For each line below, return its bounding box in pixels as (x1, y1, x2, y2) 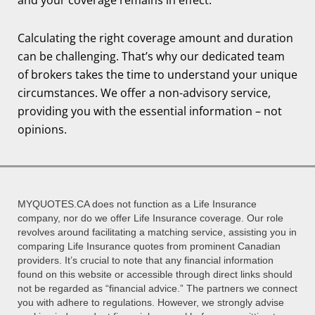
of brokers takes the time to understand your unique (18, 66, 297, 82)
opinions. (18, 121, 67, 137)
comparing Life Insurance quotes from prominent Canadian (18, 240, 281, 252)
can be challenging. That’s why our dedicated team (18, 48, 285, 64)
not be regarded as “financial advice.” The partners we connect (18, 282, 297, 294)
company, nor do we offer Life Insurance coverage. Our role (18, 212, 283, 224)
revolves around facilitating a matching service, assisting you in (18, 226, 297, 238)
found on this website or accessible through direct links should (18, 268, 292, 280)
